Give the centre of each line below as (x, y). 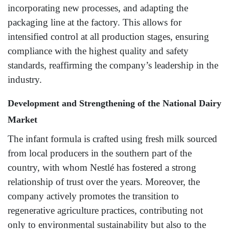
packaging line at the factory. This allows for (95, 22)
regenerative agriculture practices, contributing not (105, 211)
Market (22, 120)
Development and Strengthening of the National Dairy (114, 104)
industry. (25, 80)
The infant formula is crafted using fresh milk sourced (112, 139)
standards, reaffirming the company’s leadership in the (113, 65)
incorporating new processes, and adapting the (98, 8)
